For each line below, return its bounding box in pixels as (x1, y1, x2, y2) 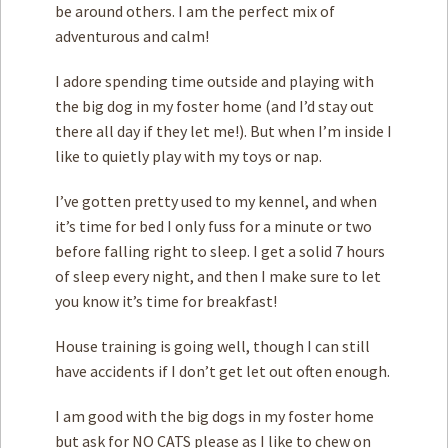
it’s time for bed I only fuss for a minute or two (55, 216, 372, 236)
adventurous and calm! (55, 26, 209, 46)
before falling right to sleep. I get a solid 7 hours (55, 241, 385, 261)
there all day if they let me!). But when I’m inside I (55, 121, 392, 141)
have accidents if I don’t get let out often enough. (55, 361, 390, 381)
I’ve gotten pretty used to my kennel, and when (55, 191, 377, 211)
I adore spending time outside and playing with (55, 71, 374, 91)
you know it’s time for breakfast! (55, 291, 277, 311)
